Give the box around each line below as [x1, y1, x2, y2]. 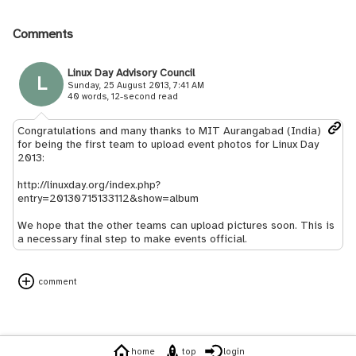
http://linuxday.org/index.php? [17, 177, 161, 192]
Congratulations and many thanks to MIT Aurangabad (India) [17, 123, 321, 137]
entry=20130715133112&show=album [17, 191, 199, 205]
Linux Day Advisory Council [68, 65, 195, 79]
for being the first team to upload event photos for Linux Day [17, 137, 319, 151]
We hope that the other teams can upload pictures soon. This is [17, 218, 335, 232]
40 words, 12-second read [68, 90, 178, 102]
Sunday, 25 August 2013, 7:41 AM [68, 79, 204, 91]
